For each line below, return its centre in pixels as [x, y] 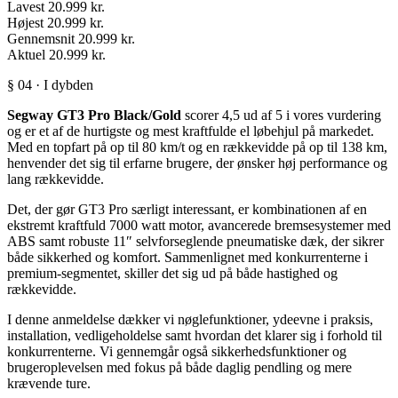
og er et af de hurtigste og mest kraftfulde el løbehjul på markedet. [191, 131]
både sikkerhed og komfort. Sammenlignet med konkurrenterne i [187, 258]
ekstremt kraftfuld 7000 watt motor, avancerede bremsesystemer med [199, 226]
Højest [25, 23]
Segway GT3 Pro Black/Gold [94, 115]
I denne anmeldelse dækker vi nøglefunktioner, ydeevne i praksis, [190, 320]
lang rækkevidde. [56, 179]
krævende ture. [49, 384]
